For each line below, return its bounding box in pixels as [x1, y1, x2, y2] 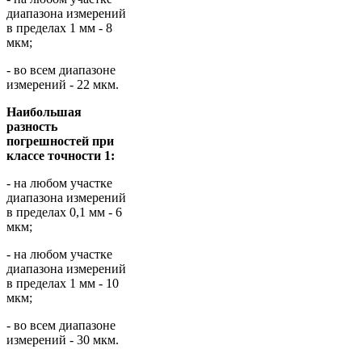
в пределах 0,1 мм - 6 [6, 205, 122, 220]
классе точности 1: [6, 149, 115, 163]
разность [6, 120, 57, 134]
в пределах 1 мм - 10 [6, 276, 119, 291]
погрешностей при [6, 134, 114, 149]
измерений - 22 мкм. [6, 78, 119, 92]
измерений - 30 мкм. [6, 333, 119, 347]
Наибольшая [6, 105, 82, 120]
